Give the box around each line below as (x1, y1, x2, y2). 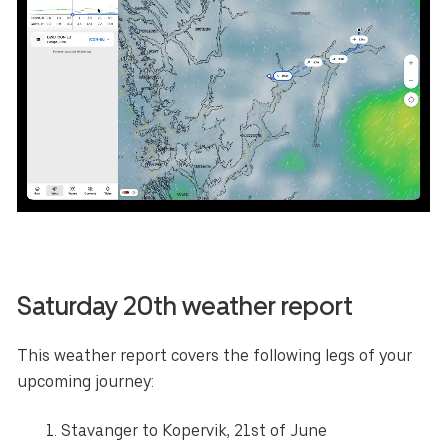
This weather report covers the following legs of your (17, 345, 413, 365)
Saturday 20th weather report (17, 289, 354, 321)
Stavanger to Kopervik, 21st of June (61, 420, 328, 440)
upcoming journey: (17, 371, 155, 391)
